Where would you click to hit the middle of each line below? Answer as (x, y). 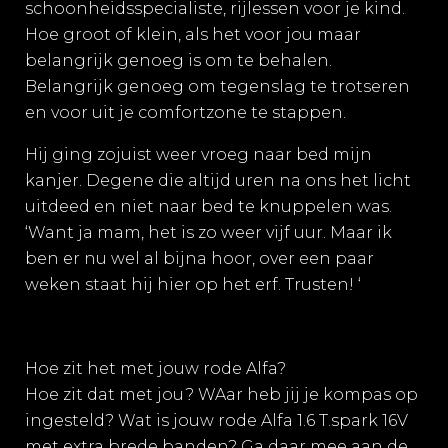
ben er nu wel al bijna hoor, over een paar (199, 258)
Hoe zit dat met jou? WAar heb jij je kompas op (221, 394)
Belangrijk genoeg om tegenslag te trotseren (217, 86)
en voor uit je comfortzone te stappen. (185, 112)
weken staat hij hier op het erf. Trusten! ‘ (193, 284)
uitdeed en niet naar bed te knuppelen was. (208, 206)
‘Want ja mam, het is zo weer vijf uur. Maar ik (208, 232)
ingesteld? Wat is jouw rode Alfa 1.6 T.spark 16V (216, 420)
